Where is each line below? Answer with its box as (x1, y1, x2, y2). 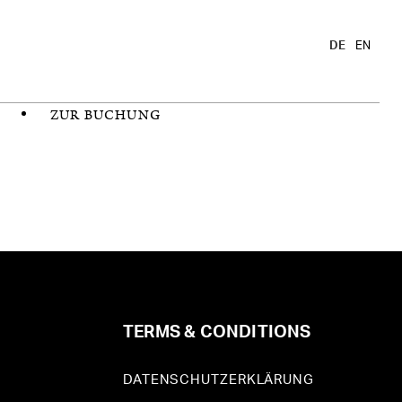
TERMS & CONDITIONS (122, 323, 311, 341)
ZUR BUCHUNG (49, 105, 161, 125)
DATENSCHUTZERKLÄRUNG (122, 372, 314, 387)
